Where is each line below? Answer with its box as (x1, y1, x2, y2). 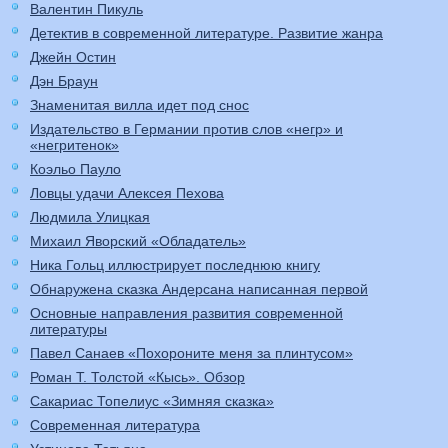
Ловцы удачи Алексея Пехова (30, 185, 224, 202)
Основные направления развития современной (30, 305, 343, 322)
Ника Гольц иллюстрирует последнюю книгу (30, 257, 320, 274)
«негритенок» (30, 137, 119, 154)
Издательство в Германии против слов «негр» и (30, 121, 343, 138)
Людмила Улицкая (30, 209, 150, 226)
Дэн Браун (30, 73, 98, 90)
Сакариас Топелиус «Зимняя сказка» (30, 393, 274, 410)
